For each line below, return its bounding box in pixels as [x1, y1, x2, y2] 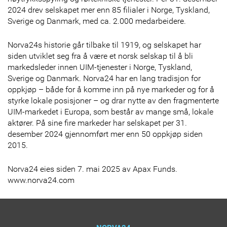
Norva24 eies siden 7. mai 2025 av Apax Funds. [8, 164, 177, 174]
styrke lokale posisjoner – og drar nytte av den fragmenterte [8, 95, 219, 105]
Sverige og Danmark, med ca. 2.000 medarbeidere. [8, 16, 186, 26]
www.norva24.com [8, 175, 74, 185]
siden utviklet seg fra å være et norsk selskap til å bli [8, 51, 193, 61]
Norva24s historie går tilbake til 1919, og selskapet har [8, 40, 201, 50]
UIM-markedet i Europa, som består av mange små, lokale [8, 106, 213, 117]
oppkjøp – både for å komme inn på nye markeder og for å [8, 84, 214, 94]
